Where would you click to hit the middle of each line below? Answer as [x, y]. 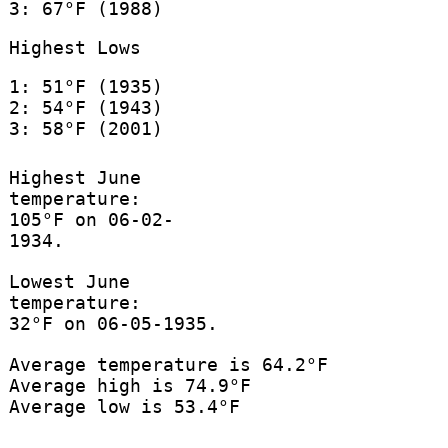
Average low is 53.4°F [124, 407]
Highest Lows [74, 47]
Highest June [74, 178]
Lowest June [69, 282]
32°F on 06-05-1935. [113, 324]
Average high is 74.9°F [129, 386]
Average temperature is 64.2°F [168, 365]
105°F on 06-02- [91, 220]
